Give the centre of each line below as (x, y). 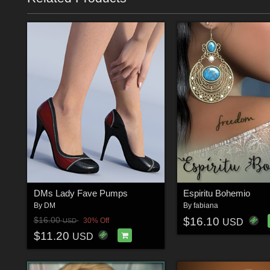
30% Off (96, 220)
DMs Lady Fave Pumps (80, 193)
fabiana (206, 206)
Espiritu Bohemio (217, 193)
